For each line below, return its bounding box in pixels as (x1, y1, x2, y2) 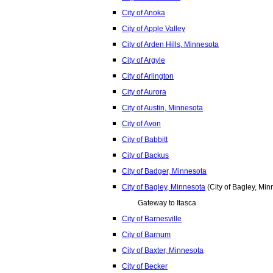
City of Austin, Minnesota (122, 104, 203, 112)
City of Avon (122, 119, 161, 128)
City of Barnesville (122, 214, 182, 223)
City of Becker (122, 262, 168, 271)
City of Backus (122, 151, 169, 160)
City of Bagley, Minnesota (122, 183, 205, 191)
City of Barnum (122, 230, 171, 239)
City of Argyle (122, 56, 165, 65)
